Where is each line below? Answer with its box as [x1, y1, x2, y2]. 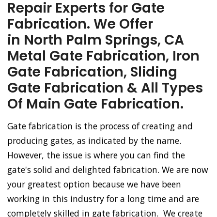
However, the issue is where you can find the [7, 149, 185, 161]
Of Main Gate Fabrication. [7, 94, 184, 113]
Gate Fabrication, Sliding [7, 62, 177, 81]
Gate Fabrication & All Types [7, 78, 203, 97]
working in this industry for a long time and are [7, 193, 199, 204]
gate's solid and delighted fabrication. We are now [7, 164, 208, 175]
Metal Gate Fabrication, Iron [7, 46, 200, 65]
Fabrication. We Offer [7, 15, 153, 33]
